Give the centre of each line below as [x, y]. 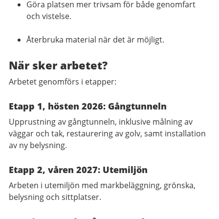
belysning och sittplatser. [56, 197]
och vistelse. [50, 16]
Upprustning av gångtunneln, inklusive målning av [101, 121]
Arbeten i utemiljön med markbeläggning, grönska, [102, 185]
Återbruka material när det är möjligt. [96, 39]
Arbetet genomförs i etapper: [64, 81]
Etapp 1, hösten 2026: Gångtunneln [88, 106]
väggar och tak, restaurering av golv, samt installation [107, 133]
